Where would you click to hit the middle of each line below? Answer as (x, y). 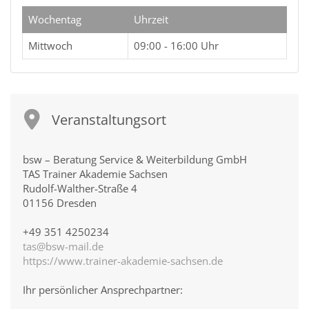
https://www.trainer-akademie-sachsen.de (123, 261)
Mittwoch (50, 46)
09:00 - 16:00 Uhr (176, 46)
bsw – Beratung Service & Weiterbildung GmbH (135, 159)
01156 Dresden (60, 203)
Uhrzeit (151, 19)
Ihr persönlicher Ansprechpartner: (103, 290)
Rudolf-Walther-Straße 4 (80, 188)
